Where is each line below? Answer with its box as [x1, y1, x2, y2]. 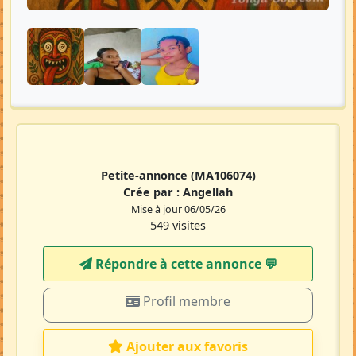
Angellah [183, 184, 233, 200]
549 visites [150, 218, 206, 234]
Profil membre [140, 292, 230, 311]
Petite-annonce [100, 168, 191, 184]
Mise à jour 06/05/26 [130, 203, 226, 217]
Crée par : [123, 184, 183, 200]
